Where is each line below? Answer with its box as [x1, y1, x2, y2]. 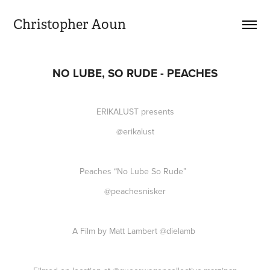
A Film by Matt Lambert [72, 225, 160, 237]
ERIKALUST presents [96, 105, 174, 118]
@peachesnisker [104, 185, 166, 197]
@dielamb [160, 225, 198, 237]
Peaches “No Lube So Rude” [79, 165, 191, 177]
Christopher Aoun [13, 16, 127, 33]
